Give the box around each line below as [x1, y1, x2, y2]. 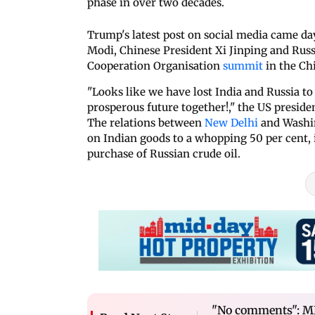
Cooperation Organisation [87, 58, 223, 72]
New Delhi [205, 115, 258, 129]
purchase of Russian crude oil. [87, 146, 240, 160]
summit [223, 58, 266, 72]
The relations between [87, 115, 205, 129]
